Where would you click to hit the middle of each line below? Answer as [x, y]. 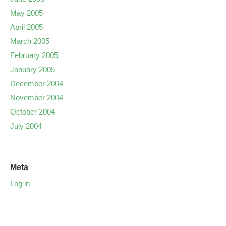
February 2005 [34, 55]
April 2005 [26, 27]
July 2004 [26, 126]
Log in [20, 183]
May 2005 [26, 13]
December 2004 [37, 83]
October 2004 [33, 112]
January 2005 [33, 69]
